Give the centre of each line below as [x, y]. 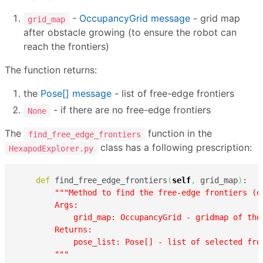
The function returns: [51, 70]
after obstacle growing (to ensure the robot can [130, 33]
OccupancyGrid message [135, 18]
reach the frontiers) [66, 47]
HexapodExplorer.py [51, 148]
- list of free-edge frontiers [173, 94]
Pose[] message [76, 94]
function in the [178, 134]
